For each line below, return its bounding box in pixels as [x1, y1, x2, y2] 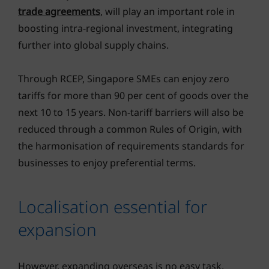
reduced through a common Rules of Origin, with [18, 122, 242, 136]
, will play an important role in [100, 4, 235, 18]
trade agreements [18, 4, 100, 18]
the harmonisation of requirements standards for [18, 139, 244, 153]
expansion [18, 217, 97, 241]
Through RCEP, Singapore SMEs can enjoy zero [18, 71, 229, 85]
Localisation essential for [18, 195, 207, 218]
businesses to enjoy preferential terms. [18, 156, 196, 169]
